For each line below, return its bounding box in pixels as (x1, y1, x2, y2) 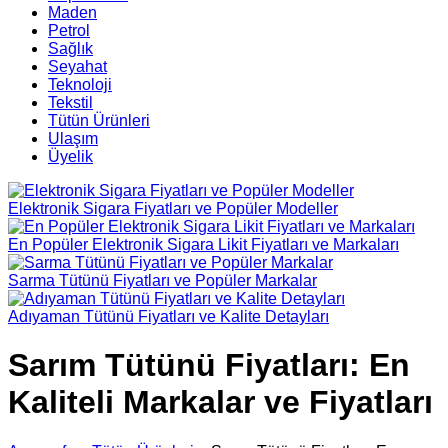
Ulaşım (48, 130, 98, 147)
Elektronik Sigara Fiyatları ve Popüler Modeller (8, 200, 338, 217)
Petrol (48, 22, 90, 39)
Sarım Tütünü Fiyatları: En (8, 347, 410, 384)
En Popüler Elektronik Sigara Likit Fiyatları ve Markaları (8, 236, 399, 253)
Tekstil (48, 94, 93, 111)
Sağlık (48, 40, 93, 57)
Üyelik (48, 148, 93, 165)
